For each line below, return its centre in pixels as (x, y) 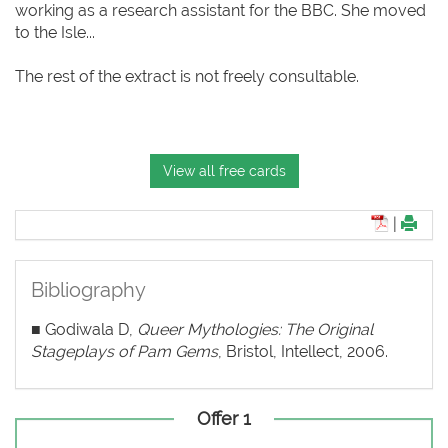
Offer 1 (224, 418)
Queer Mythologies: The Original (255, 329)
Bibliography (88, 290)
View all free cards (224, 171)
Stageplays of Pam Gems (124, 351)
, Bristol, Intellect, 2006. (303, 351)
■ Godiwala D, (84, 329)
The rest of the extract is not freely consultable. (187, 76)
